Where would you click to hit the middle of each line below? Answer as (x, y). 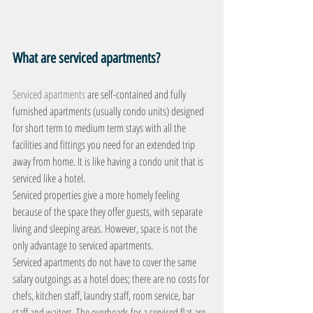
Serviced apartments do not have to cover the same (105, 262)
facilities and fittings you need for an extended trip (105, 145)
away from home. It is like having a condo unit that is (109, 161)
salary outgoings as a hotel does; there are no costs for (112, 279)
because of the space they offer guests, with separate (109, 212)
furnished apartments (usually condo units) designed (109, 111)
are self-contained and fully (137, 94)
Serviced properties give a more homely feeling (97, 195)
